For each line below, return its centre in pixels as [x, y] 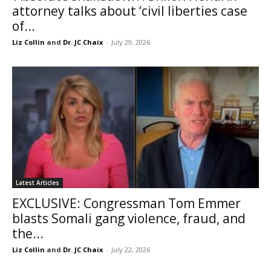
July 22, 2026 [131, 250]
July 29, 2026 [131, 42]
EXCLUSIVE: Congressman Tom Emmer [126, 204]
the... [28, 234]
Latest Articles [38, 183]
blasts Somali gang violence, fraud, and [129, 219]
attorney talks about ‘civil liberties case [130, 11]
